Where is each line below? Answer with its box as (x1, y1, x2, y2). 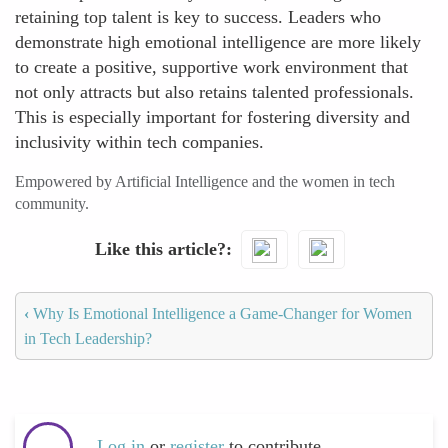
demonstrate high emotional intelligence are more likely (15, 32, 421, 52)
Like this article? (94, 238, 226, 259)
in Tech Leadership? (24, 329, 152, 347)
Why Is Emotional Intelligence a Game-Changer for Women (29, 304, 412, 322)
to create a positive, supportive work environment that (15, 57, 408, 77)
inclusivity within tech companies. (15, 132, 264, 152)
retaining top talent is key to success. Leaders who (15, 7, 381, 27)
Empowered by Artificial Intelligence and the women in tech (15, 173, 395, 190)
